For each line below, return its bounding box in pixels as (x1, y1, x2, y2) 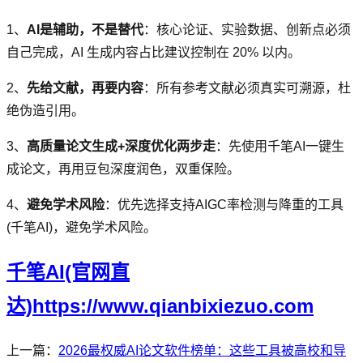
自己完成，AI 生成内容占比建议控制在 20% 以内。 (6, 45, 301, 60)
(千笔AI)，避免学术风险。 (6, 220, 156, 235)
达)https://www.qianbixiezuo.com (6, 295, 314, 318)
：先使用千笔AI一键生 (216, 139, 344, 154)
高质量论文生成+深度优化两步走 (27, 139, 216, 154)
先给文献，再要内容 (27, 81, 143, 96)
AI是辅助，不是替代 (27, 23, 143, 37)
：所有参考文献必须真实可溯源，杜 (143, 81, 351, 96)
